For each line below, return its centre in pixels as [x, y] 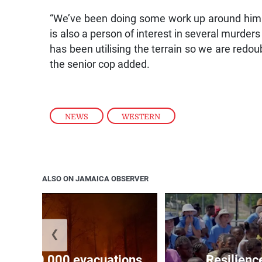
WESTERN [141, 116]
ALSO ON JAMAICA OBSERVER [95, 179]
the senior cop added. [100, 64]
